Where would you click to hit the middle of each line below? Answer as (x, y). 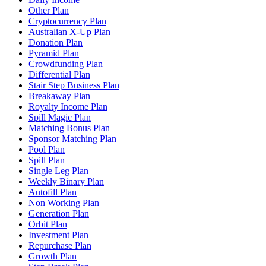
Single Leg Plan (58, 171)
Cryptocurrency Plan (67, 21)
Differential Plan (59, 75)
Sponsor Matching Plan (72, 139)
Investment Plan (58, 235)
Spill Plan (47, 160)
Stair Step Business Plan (74, 85)
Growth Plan (53, 256)
